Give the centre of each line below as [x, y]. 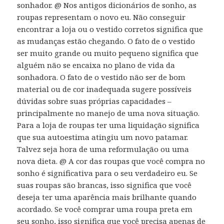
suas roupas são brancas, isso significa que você [104, 185]
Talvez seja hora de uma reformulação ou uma [103, 149]
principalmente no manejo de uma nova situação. [108, 113]
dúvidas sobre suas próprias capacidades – [94, 101]
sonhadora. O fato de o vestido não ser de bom [101, 77]
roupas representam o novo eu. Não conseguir [101, 17]
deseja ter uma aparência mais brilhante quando [107, 197]
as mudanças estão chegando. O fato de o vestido [106, 41]
